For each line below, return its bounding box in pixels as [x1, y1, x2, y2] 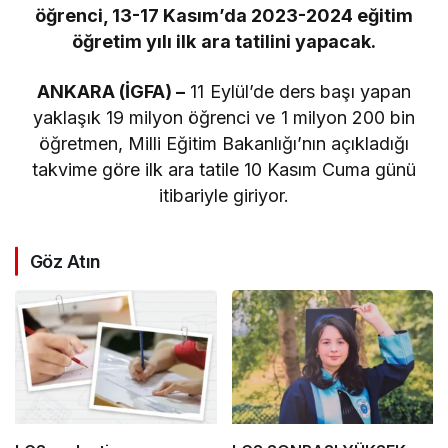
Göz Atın [30, 250, 101, 272]
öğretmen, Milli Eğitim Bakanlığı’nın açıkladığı [38, 132, 410, 154]
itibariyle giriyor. [158, 184, 290, 206]
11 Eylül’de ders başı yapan [185, 80, 411, 102]
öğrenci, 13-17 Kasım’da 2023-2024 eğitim [34, 4, 414, 26]
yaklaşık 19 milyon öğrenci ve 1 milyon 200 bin [33, 106, 415, 128]
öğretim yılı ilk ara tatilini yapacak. [72, 30, 376, 52]
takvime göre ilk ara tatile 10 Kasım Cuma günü [31, 158, 417, 180]
